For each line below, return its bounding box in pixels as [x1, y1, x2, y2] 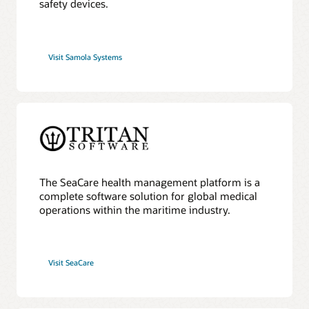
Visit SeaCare [48, 257, 94, 268]
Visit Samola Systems [48, 51, 123, 62]
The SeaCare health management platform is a [39, 175, 261, 189]
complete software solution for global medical [39, 188, 258, 203]
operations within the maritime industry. [39, 202, 231, 217]
